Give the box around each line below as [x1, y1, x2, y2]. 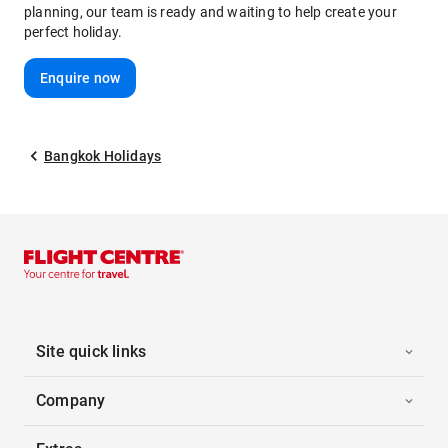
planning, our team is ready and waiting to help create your [24, 4, 397, 20]
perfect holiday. [24, 24, 123, 40]
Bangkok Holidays [44, 148, 162, 164]
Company [36, 391, 106, 410]
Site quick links [36, 342, 147, 361]
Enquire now [40, 70, 121, 86]
